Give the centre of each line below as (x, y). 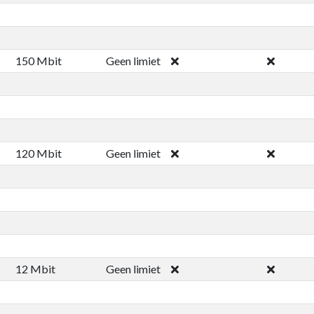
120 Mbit (38, 153)
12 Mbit (35, 268)
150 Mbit (38, 60)
